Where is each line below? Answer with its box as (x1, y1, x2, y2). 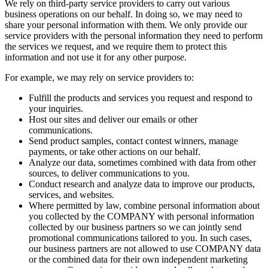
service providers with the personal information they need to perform (5, 31, 263, 41)
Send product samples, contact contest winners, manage (29, 136, 238, 147)
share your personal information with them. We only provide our (5, 20, 247, 31)
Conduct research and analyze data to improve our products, (29, 179, 255, 190)
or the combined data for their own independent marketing (29, 254, 248, 265)
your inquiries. (29, 103, 83, 114)
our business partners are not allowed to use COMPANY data (29, 243, 261, 254)
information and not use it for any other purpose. (5, 52, 187, 63)
